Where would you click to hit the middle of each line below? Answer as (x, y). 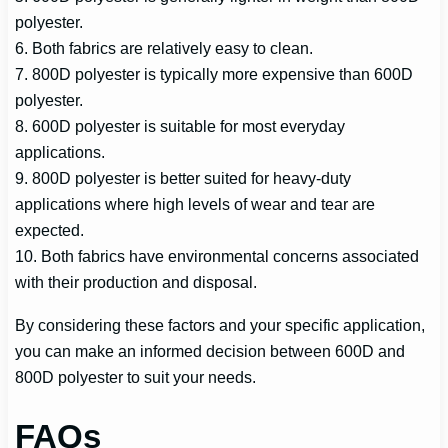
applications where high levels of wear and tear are (195, 204)
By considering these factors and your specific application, (220, 324)
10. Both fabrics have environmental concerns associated (217, 256)
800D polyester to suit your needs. (136, 376)
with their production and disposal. (136, 282)
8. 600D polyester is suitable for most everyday (180, 126)
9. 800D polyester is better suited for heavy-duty (183, 178)
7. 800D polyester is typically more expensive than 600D (214, 74)
